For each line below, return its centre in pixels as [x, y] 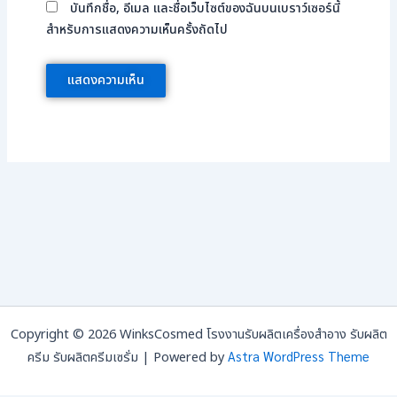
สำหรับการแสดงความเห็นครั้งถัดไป [136, 30]
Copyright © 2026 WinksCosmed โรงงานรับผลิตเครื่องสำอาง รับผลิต [198, 335]
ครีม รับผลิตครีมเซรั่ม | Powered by [128, 358]
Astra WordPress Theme [299, 356]
